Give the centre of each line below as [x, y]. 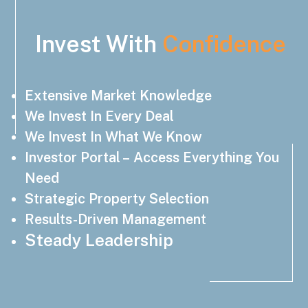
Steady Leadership [99, 240]
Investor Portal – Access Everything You [152, 158]
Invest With [98, 44]
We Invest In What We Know [114, 137]
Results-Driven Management [116, 220]
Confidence [224, 44]
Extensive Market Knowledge [119, 96]
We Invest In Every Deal [100, 117]
